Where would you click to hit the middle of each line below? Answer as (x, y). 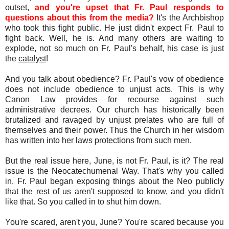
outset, (20, 7)
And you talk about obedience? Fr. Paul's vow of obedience (114, 79)
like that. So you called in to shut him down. (84, 201)
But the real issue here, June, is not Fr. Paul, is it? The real (114, 161)
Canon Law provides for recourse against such (114, 99)
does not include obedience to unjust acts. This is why (114, 89)
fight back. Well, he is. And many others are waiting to (114, 38)
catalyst (32, 58)
